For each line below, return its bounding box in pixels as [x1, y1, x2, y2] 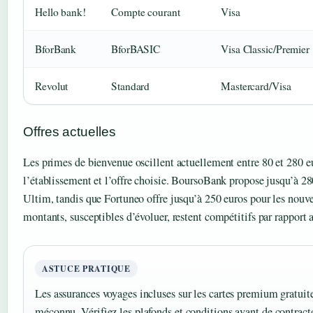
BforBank [35, 41, 77, 56]
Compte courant [111, 4, 180, 19]
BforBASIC [111, 41, 161, 56]
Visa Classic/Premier [221, 41, 310, 56]
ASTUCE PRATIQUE [42, 262, 131, 275]
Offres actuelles [23, 124, 116, 139]
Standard [111, 78, 150, 93]
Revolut [35, 78, 68, 93]
